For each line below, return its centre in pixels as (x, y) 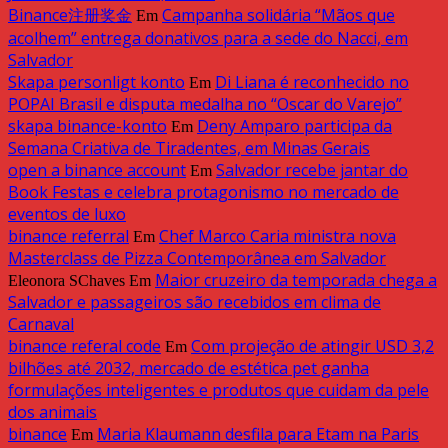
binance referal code (84, 346)
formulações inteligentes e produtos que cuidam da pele (218, 390)
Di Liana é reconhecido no (312, 82)
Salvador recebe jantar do (312, 170)
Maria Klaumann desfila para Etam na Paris (258, 434)
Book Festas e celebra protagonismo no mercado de (203, 192)
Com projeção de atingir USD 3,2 (312, 346)
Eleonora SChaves (66, 281)
